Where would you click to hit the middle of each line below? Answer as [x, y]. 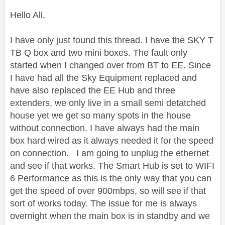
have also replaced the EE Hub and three [93, 91]
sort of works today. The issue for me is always [103, 204]
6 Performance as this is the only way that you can [111, 179]
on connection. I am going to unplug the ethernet [109, 153]
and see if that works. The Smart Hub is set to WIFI [112, 166]
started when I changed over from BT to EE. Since [110, 66]
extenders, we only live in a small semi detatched [108, 103]
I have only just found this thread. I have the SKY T [112, 40]
